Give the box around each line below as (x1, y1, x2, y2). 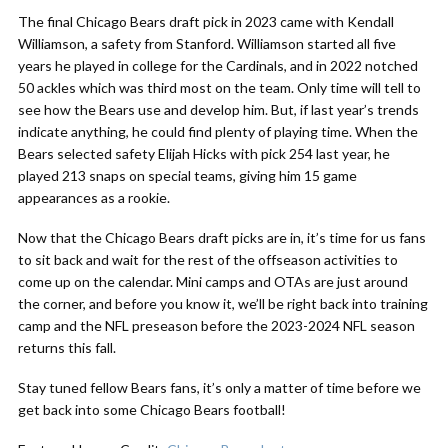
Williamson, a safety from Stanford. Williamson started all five (18, 35, 396, 52)
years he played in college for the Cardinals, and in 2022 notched (18, 57, 418, 74)
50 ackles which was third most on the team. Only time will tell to (18, 79, 421, 96)
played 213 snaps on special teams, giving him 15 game (18, 167, 357, 184)
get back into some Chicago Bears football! (18, 401, 286, 418)
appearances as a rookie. (18, 189, 170, 206)
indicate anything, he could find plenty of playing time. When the (18, 123, 418, 140)
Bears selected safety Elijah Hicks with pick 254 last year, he (18, 145, 390, 162)
